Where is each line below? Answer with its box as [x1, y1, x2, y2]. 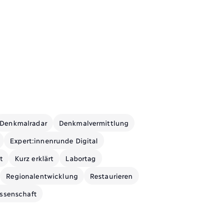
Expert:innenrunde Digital [10, 136, 98, 144]
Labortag [65, 153, 96, 162]
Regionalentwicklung [6, 171, 78, 180]
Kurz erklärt [14, 153, 54, 162]
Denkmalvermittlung [58, 118, 129, 127]
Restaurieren [89, 171, 133, 180]
